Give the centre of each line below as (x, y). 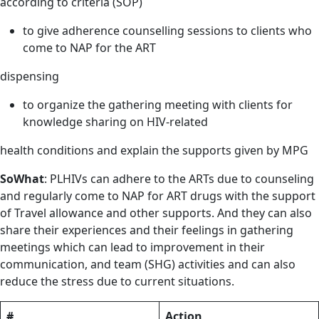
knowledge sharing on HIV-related (115, 121)
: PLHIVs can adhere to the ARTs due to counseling (179, 178)
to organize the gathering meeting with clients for (158, 104)
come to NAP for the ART (89, 47)
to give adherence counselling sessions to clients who (167, 30)
